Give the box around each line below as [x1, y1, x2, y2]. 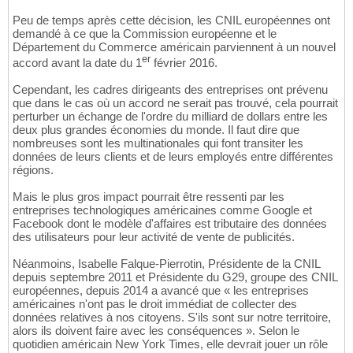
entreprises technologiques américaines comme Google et [13, 203, 312, 217]
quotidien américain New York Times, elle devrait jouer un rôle [13, 336, 328, 351]
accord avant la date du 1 [13, 55, 142, 69]
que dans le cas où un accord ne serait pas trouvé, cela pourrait [13, 95, 338, 110]
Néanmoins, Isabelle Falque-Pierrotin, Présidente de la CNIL [13, 256, 320, 270]
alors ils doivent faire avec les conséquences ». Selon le [13, 323, 299, 337]
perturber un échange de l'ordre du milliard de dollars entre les [13, 109, 328, 123]
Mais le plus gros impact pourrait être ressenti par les [13, 189, 284, 203]
